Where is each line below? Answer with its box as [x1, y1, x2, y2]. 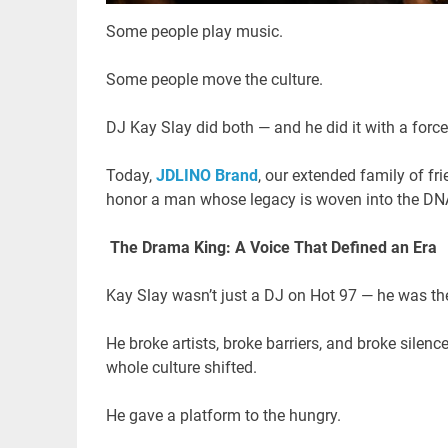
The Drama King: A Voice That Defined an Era [105, 237, 437, 257]
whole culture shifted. [105, 357, 257, 377]
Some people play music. [105, 21, 291, 41]
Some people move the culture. [105, 69, 331, 89]
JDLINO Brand [155, 165, 258, 185]
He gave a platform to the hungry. [105, 405, 349, 425]
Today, [105, 165, 156, 185]
